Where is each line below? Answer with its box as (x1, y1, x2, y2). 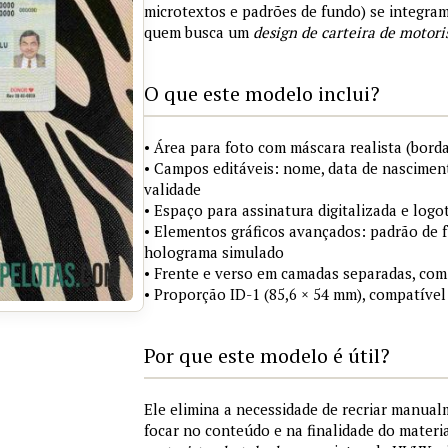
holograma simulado (144, 242, 284, 262)
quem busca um (144, 22, 253, 42)
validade (144, 179, 201, 199)
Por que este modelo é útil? (144, 342, 390, 369)
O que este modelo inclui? (144, 80, 380, 107)
